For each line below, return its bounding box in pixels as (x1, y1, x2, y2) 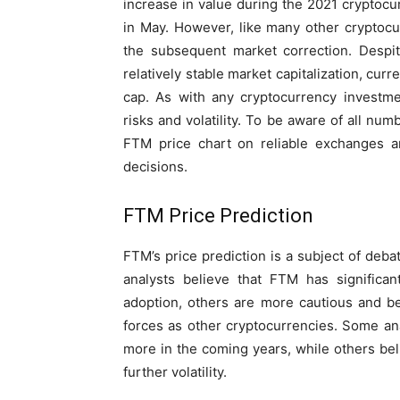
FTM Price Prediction (123, 204, 313, 227)
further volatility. (123, 362, 227, 380)
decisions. (123, 157, 187, 175)
